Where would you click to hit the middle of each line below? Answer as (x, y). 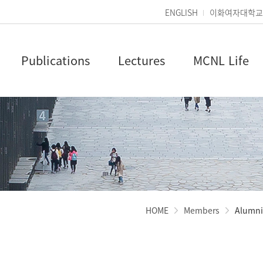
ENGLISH (181, 12)
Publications (55, 60)
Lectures (141, 60)
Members (202, 210)
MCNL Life (221, 60)
